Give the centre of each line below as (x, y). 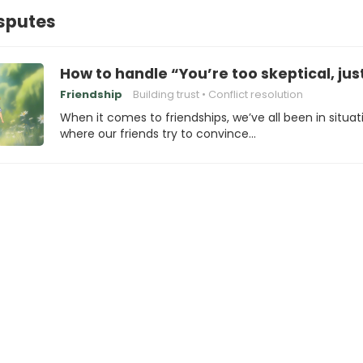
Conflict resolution (256, 94)
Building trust (166, 94)
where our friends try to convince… (158, 134)
